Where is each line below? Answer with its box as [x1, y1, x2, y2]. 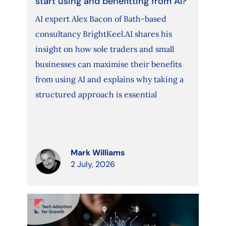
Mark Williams [70, 147, 125, 158]
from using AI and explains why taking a [35, 74, 184, 85]
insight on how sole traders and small [35, 44, 174, 54]
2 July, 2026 [70, 159, 115, 170]
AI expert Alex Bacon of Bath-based [35, 14, 166, 24]
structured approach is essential [35, 89, 157, 100]
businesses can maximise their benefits [35, 59, 182, 70]
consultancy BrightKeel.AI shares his [35, 29, 172, 39]
